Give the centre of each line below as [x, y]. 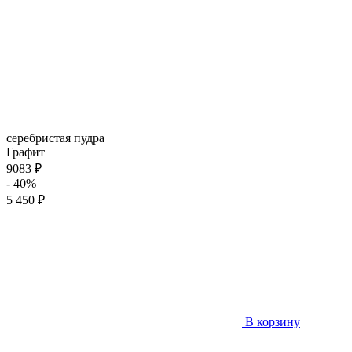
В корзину [271, 321]
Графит [26, 152]
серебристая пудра [55, 137]
